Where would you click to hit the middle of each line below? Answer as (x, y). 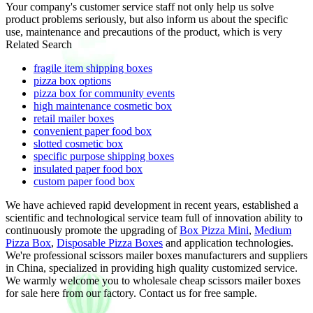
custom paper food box (84, 181)
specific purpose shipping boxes (104, 156)
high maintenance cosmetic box (103, 105)
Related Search (39, 44)
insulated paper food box (88, 168)
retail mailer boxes (74, 118)
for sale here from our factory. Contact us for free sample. (131, 293)
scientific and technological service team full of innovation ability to (154, 217)
